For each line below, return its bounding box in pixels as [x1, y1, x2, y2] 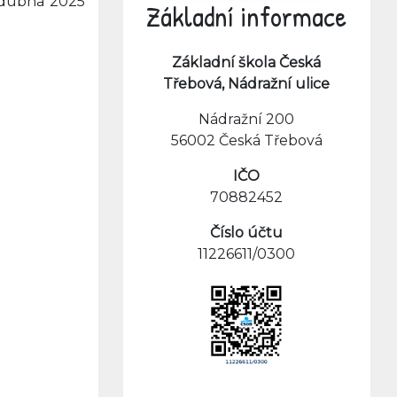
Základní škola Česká [172, 54, 322, 71]
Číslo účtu [210, 224, 284, 241]
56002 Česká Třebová [170, 132, 323, 149]
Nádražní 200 [198, 111, 295, 128]
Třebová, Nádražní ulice [163, 75, 331, 92]
